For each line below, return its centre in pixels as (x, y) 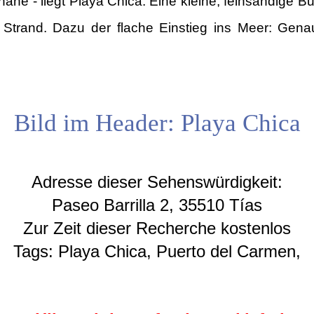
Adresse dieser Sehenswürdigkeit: (157, 182)
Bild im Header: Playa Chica (157, 122)
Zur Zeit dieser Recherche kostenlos (157, 228)
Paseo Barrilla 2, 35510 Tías (157, 205)
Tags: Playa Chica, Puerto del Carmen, (157, 252)
